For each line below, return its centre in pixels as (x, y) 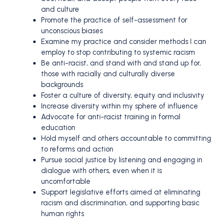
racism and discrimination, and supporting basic (120, 203)
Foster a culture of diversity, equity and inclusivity (123, 96)
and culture (60, 10)
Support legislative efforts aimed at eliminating (121, 192)
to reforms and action (77, 149)
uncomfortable (66, 182)
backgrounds (62, 85)
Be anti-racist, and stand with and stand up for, (121, 63)
